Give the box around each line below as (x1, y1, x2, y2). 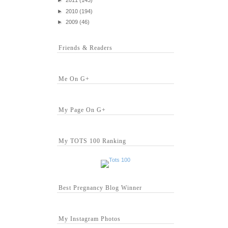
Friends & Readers (59, 44, 112, 52)
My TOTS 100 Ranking (59, 137, 126, 145)
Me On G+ (59, 75, 90, 83)
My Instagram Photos (59, 215, 121, 223)
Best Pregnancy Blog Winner (59, 184, 142, 192)
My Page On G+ (59, 106, 106, 114)
